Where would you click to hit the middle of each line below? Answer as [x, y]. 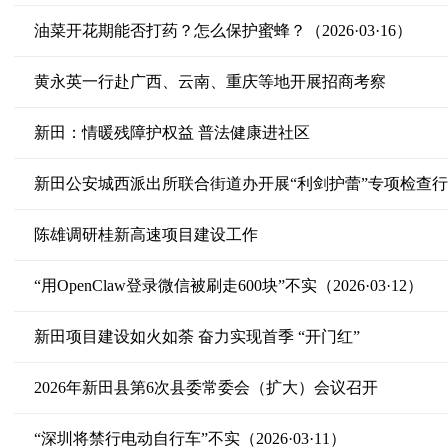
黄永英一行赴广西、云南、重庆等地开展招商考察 [209, 81]
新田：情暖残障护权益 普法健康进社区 [171, 132]
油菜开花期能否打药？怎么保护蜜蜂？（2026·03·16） [222, 30]
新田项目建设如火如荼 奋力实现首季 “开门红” [196, 336]
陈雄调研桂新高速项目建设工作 [145, 234]
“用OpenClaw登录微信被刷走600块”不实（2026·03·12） [228, 285]
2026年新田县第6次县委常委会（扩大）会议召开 [205, 387]
